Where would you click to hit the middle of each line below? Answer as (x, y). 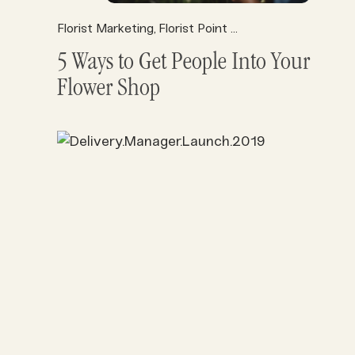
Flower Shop (109, 90)
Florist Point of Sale (195, 28)
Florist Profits (314, 28)
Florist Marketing (105, 28)
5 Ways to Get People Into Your (183, 64)
